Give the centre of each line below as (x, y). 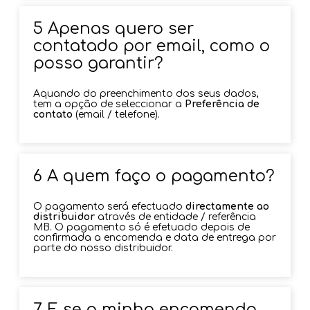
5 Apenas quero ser (114, 28)
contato (55, 114)
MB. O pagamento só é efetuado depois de (142, 227)
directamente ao (228, 206)
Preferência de (222, 104)
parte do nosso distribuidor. (103, 248)
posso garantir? (99, 63)
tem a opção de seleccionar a (109, 104)
